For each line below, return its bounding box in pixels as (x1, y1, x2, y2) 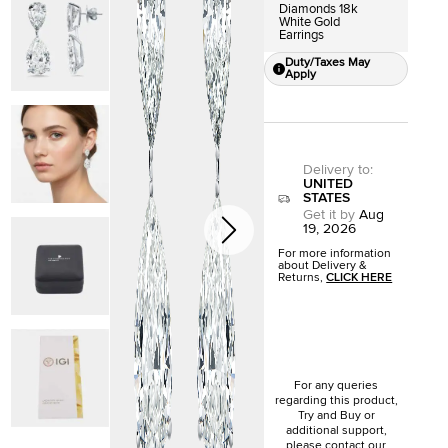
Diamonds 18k (279, 3, 359, 16)
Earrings (279, 29, 325, 42)
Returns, (278, 271, 327, 284)
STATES (303, 190, 351, 205)
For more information (278, 247, 392, 260)
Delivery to (303, 162, 371, 177)
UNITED (303, 176, 354, 191)
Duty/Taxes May (285, 57, 371, 69)
